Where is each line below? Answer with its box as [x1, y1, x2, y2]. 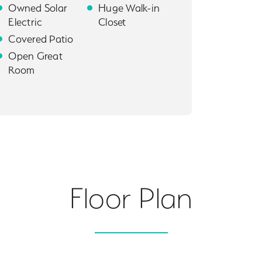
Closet [98, 15, 126, 28]
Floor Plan [70, 181, 192, 215]
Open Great [8, 49, 63, 62]
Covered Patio [8, 32, 74, 45]
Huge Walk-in [98, 1, 160, 14]
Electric [8, 15, 43, 28]
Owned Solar [8, 1, 68, 14]
